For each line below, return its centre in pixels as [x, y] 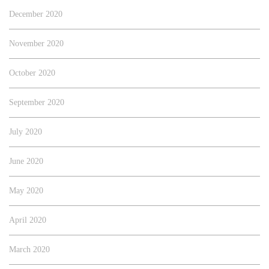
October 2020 [32, 73]
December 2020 [36, 14]
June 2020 [26, 162]
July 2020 [26, 132]
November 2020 [36, 44]
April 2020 [28, 220]
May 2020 [26, 191]
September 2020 [37, 103]
